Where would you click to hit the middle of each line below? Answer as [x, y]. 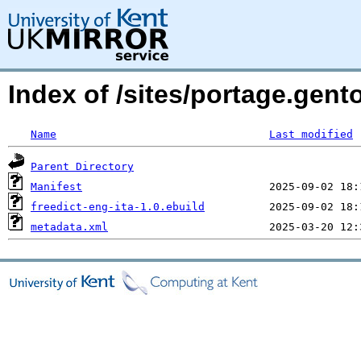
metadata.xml [69, 227]
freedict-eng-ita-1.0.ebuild [118, 207]
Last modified [311, 134]
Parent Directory [82, 166]
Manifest [56, 187]
